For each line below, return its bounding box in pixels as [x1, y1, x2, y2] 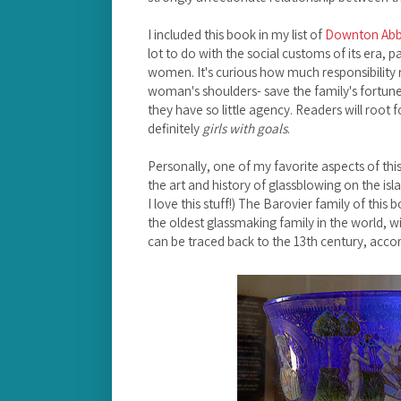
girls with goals [202, 119, 287, 138]
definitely [148, 119, 202, 138]
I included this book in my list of [148, 25, 325, 44]
